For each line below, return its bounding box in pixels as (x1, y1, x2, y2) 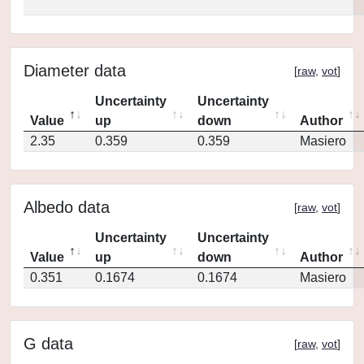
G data (24, 335, 73, 353)
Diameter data (24, 62, 126, 80)
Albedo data (24, 198, 110, 216)
